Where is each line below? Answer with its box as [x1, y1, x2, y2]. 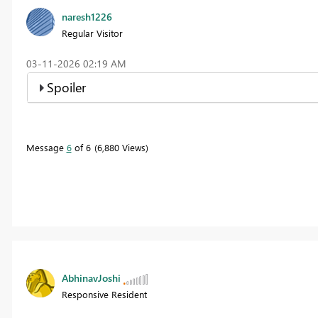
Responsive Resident [61, 287, 147, 300]
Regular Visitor [61, 26, 123, 39]
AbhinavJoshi [61, 270, 121, 285]
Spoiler [46, 78, 86, 96]
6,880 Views [97, 141, 146, 153]
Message [26, 141, 67, 153]
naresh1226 [61, 9, 112, 23]
